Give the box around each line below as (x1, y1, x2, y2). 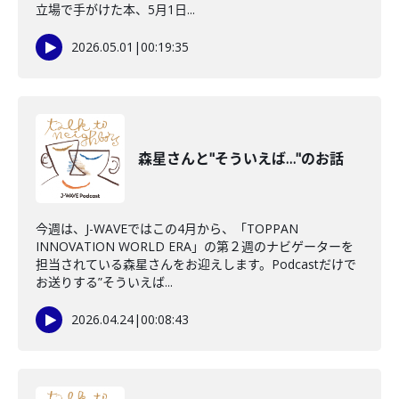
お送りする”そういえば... (36, 273, 173, 290)
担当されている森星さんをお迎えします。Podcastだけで (36, 256, 356, 273)
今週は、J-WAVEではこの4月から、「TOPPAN (36, 220, 298, 237)
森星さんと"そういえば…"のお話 (138, 149, 344, 168)
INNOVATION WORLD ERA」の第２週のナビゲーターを (36, 238, 354, 255)
